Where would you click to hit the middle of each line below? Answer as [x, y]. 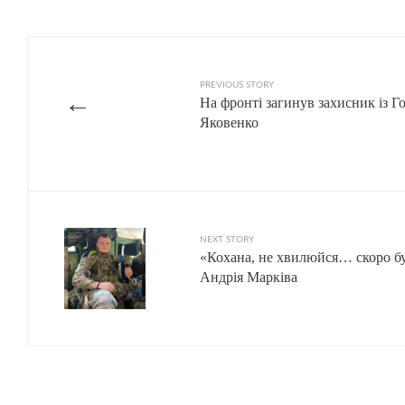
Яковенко [229, 122]
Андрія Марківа [249, 277]
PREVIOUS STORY [237, 85]
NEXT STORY [227, 239]
